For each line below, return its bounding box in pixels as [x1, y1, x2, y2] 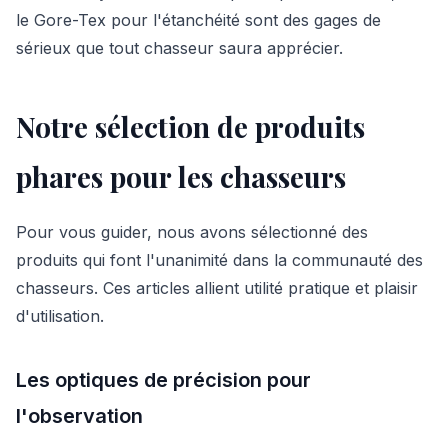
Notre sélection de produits [16, 107, 365, 145]
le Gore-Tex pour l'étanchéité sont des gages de [16, 9, 381, 30]
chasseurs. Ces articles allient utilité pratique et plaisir [16, 277, 418, 298]
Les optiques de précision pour [16, 367, 311, 392]
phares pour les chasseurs [16, 157, 346, 195]
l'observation [16, 403, 143, 428]
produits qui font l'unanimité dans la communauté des [16, 249, 423, 270]
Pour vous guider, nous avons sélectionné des [16, 221, 368, 242]
